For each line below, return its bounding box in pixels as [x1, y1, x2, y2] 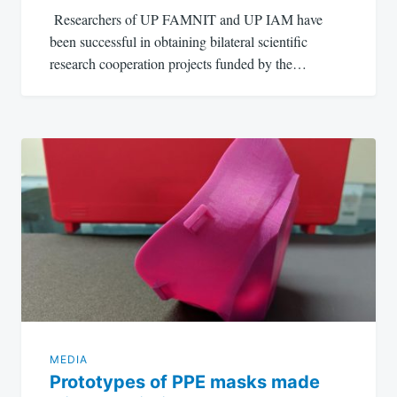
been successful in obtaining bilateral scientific [50, 31, 307, 51]
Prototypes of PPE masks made [50, 370, 320, 393]
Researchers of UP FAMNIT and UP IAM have [50, 9, 323, 28]
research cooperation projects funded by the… [50, 53, 307, 73]
